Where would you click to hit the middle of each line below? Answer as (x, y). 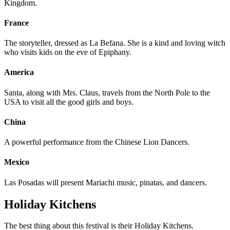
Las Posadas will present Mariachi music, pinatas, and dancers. (106, 182)
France (16, 23)
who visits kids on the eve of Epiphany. (68, 52)
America (19, 72)
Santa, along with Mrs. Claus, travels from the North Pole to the (107, 92)
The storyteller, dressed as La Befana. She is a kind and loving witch (115, 43)
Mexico (17, 162)
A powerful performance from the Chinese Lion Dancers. (97, 142)
